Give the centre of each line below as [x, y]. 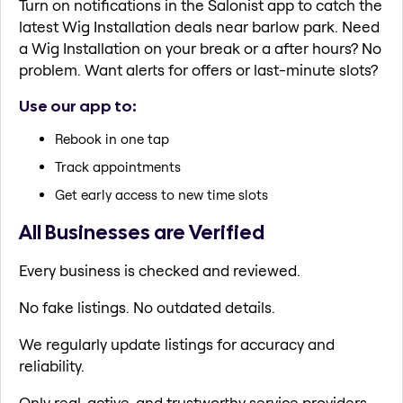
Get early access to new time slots [161, 195]
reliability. [52, 365]
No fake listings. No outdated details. [147, 307]
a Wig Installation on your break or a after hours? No [200, 49]
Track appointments [118, 167]
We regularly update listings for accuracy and [177, 344]
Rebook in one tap [112, 139]
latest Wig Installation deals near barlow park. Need [199, 27]
